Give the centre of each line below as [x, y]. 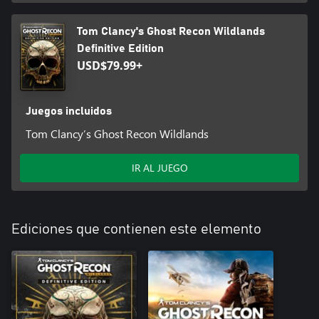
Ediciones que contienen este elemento [136, 230]
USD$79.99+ [110, 66]
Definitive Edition [120, 49]
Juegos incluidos [68, 111]
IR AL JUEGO [159, 168]
